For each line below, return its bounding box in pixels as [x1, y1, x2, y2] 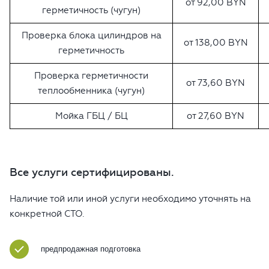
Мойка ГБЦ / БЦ [55, 110, 128, 122]
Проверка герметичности [34, 70, 148, 82]
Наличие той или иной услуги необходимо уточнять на [10, 193, 251, 205]
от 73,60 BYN [186, 77, 245, 89]
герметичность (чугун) [42, 5, 141, 16]
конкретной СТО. [10, 208, 85, 220]
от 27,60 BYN [187, 110, 244, 122]
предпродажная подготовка [41, 244, 141, 254]
